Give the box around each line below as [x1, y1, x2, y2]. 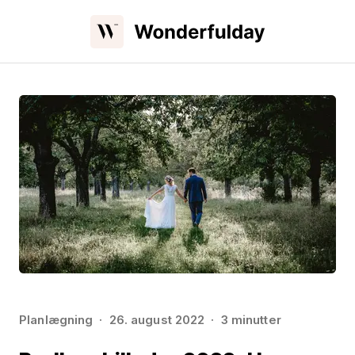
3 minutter [220, 312, 281, 327]
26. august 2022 [109, 312, 205, 327]
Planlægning [19, 312, 94, 327]
